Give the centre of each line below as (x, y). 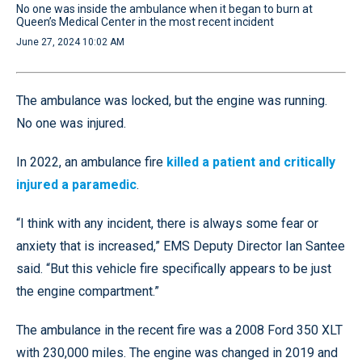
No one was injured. (71, 123)
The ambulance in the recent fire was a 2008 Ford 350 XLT (179, 330)
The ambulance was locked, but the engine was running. (172, 100)
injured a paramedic (76, 184)
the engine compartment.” (88, 291)
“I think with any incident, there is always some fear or (167, 223)
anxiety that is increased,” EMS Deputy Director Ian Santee (181, 246)
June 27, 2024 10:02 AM (70, 42)
